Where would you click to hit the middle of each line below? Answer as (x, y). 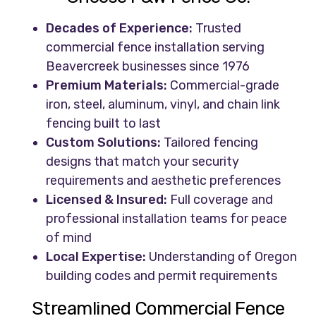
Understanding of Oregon (222, 257)
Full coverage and (220, 200)
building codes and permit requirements (162, 276)
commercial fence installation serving (156, 48)
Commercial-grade (224, 86)
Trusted (217, 29)
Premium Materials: (107, 86)
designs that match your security (143, 162)
